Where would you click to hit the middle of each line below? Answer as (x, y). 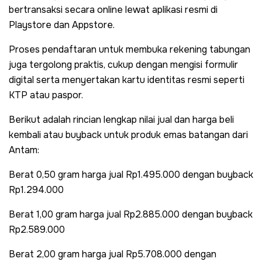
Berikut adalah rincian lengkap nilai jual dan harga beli (121, 119)
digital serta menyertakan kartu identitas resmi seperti (127, 80)
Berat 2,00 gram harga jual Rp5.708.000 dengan (113, 254)
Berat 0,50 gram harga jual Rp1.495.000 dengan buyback (131, 174)
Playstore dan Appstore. (62, 25)
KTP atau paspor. (46, 95)
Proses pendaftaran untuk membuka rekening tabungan (130, 49)
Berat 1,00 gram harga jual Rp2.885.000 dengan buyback (131, 214)
